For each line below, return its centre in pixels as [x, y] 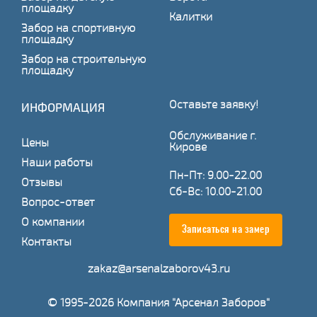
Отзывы [42, 182]
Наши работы [57, 162]
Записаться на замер [226, 230]
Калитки [191, 16]
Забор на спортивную [78, 28]
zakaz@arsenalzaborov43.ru [158, 268]
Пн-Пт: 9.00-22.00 [215, 175]
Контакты [46, 241]
